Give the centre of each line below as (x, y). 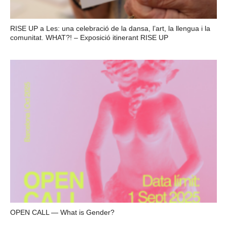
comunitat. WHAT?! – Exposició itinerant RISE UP (89, 38)
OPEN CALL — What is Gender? (62, 213)
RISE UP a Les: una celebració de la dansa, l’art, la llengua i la (110, 29)
